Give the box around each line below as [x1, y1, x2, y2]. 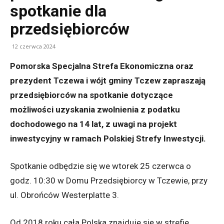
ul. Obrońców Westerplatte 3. [10, 190, 119, 200]
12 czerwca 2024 [12, 42, 55, 50]
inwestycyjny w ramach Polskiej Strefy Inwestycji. [10, 133, 206, 144]
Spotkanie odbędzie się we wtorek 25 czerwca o [10, 161, 191, 171]
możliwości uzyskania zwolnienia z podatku [10, 104, 180, 115]
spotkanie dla [10, 1, 106, 21]
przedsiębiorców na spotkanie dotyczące [10, 90, 173, 100]
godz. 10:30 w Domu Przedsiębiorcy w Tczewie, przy [10, 175, 207, 186]
